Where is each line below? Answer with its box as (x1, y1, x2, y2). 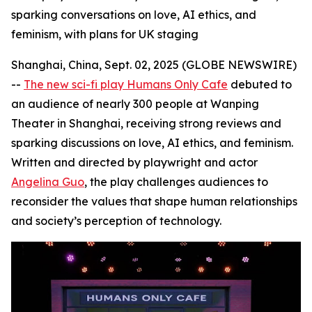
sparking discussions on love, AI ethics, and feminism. (11, 136, 293, 150)
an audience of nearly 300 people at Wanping (11, 97, 259, 111)
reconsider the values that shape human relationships (11, 194, 297, 208)
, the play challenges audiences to (84, 175, 268, 189)
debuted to (228, 77, 292, 91)
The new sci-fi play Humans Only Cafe (24, 77, 228, 91)
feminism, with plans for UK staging (11, 27, 198, 41)
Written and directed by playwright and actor (11, 155, 258, 169)
